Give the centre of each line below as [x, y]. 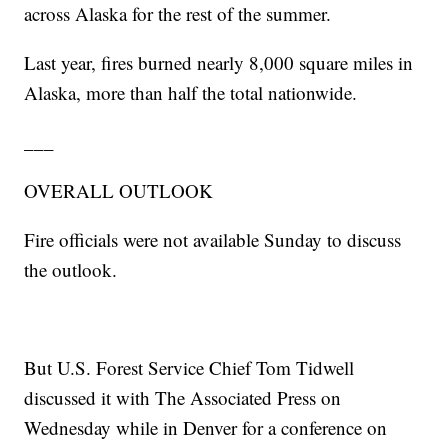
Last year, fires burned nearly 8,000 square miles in [219, 63]
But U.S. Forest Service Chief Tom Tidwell [189, 368]
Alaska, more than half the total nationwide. [191, 93]
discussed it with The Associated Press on [183, 398]
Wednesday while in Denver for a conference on [206, 428]
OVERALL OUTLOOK [119, 191]
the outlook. [71, 270]
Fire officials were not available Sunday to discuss [213, 240]
